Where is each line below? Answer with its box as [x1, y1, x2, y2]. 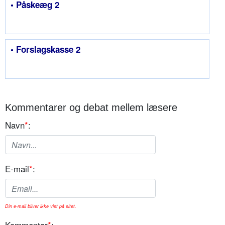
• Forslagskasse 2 [11, 43, 80, 56]
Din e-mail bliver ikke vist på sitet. [5, 203, 76, 210]
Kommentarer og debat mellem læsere [5, 102, 177, 114]
